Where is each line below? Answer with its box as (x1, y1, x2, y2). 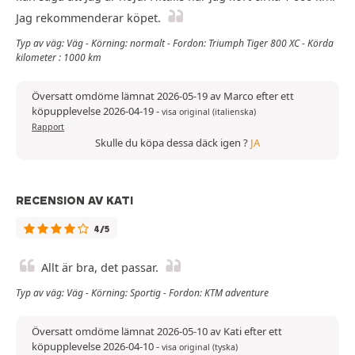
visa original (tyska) (162, 342, 238, 353)
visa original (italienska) (162, 106, 256, 118)
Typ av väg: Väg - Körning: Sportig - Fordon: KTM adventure (16, 286, 269, 300)
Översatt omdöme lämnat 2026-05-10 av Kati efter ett (32, 324, 282, 339)
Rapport (32, 121, 64, 133)
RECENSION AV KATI (16, 193, 133, 208)
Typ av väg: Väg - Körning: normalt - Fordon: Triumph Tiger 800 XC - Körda (16, 36, 334, 51)
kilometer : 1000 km (16, 51, 101, 65)
